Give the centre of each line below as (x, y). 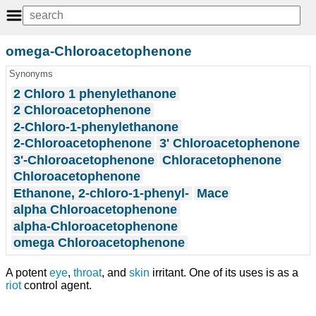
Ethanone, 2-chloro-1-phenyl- (102, 193)
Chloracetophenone (221, 160)
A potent (28, 272)
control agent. (56, 285)
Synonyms (31, 74)
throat (87, 272)
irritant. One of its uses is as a (224, 272)
